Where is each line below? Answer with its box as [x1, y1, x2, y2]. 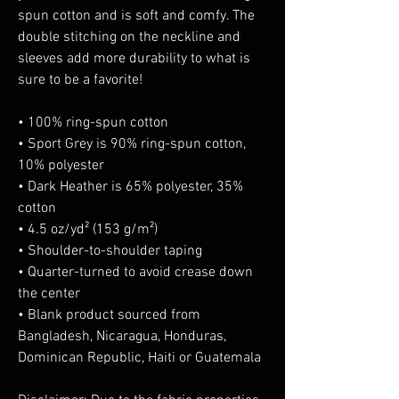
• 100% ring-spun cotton [18, 114, 168, 132]
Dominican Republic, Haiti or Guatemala [18, 349, 261, 367]
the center [18, 285, 80, 303]
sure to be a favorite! [18, 71, 150, 89]
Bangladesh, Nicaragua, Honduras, [18, 328, 226, 346]
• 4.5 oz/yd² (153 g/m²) [18, 221, 158, 239]
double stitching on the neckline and [18, 28, 240, 46]
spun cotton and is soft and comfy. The [18, 7, 255, 25]
